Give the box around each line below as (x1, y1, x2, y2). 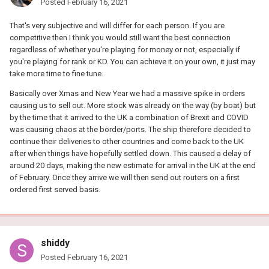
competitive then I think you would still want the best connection (10, 32, 231, 42)
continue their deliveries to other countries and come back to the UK (10, 136, 244, 146)
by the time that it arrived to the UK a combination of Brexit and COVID (10, 112, 249, 122)
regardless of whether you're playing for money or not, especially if (10, 44, 240, 54)
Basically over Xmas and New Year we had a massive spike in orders (10, 88, 245, 98)
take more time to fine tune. (10, 68, 103, 78)
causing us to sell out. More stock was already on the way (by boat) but (10, 100, 256, 110)
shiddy (41, 237, 70, 249)
